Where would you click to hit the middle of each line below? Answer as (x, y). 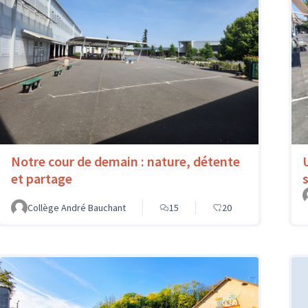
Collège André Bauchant (77, 208)
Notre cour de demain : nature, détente (125, 162)
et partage (42, 179)
